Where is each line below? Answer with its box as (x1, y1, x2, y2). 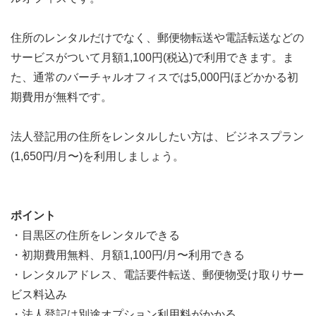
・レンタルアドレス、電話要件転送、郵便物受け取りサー (11, 268, 304, 281)
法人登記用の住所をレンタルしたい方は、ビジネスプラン (11, 130, 304, 142)
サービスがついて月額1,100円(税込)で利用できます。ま (11, 51, 294, 63)
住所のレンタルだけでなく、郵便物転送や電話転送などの (11, 31, 304, 44)
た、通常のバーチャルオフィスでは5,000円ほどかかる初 (11, 71, 298, 83)
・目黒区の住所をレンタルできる (11, 229, 180, 241)
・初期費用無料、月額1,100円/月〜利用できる (11, 248, 245, 261)
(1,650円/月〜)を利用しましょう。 (11, 150, 184, 162)
